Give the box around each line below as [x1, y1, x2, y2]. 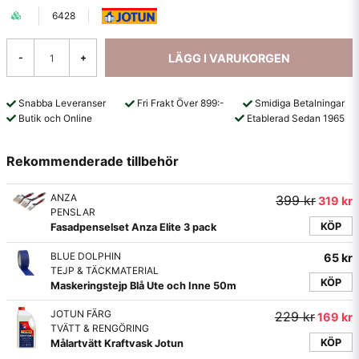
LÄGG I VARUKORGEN [167, 50, 290, 65]
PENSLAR [50, 206, 95, 219]
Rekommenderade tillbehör [6, 153, 179, 170]
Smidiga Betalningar [255, 97, 345, 109]
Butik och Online [18, 111, 92, 124]
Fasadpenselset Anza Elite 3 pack [50, 221, 216, 234]
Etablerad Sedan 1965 [247, 111, 345, 124]
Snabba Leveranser [18, 97, 106, 109]
